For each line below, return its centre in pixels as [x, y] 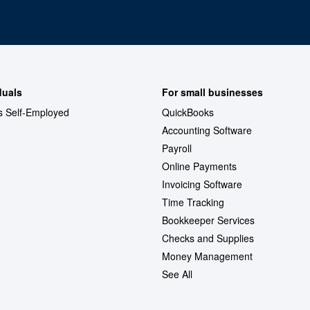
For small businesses [212, 92]
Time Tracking [193, 202]
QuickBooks [188, 112]
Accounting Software [207, 130]
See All [177, 274]
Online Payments [199, 166]
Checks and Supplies [208, 238]
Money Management [207, 256]
